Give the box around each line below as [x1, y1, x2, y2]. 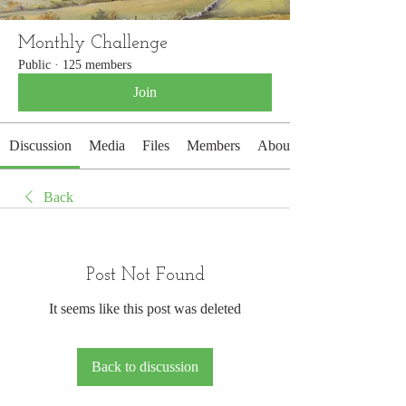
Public [18, 58, 51, 72]
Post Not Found [85, 266, 205, 285]
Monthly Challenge [18, 34, 168, 53]
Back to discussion [92, 359, 198, 374]
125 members [63, 58, 131, 72]
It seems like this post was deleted [49, 301, 241, 316]
